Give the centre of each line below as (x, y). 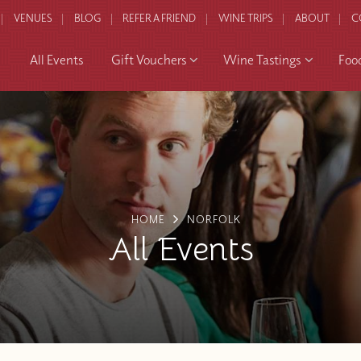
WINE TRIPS (245, 18)
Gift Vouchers (148, 60)
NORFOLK (214, 219)
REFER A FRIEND (160, 18)
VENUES (33, 18)
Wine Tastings (262, 60)
